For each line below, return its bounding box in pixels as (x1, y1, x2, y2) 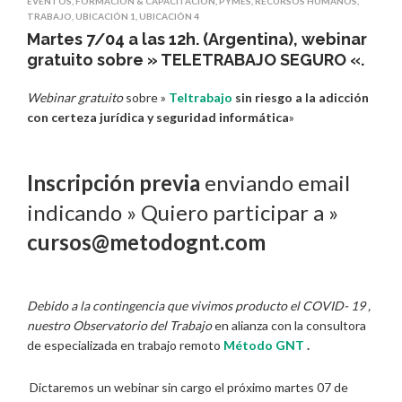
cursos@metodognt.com (27, 228, 266, 255)
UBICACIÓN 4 (139, 11, 199, 22)
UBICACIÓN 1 (75, 11, 135, 22)
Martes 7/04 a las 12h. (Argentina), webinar (27, 30, 367, 49)
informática (219, 109, 289, 126)
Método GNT (223, 337, 304, 354)
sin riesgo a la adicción (232, 90, 369, 106)
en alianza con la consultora (212, 318, 369, 334)
